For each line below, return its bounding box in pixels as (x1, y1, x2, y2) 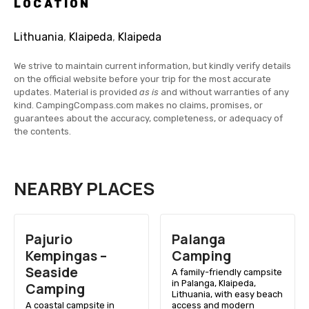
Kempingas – (25, 247, 107, 266)
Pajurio (25, 230, 72, 249)
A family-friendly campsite (171, 267, 282, 278)
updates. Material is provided (14, 86, 139, 97)
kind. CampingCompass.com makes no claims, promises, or (14, 99, 263, 110)
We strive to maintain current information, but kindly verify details (14, 60, 291, 71)
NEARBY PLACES (14, 176, 154, 201)
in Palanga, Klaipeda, (171, 278, 256, 289)
